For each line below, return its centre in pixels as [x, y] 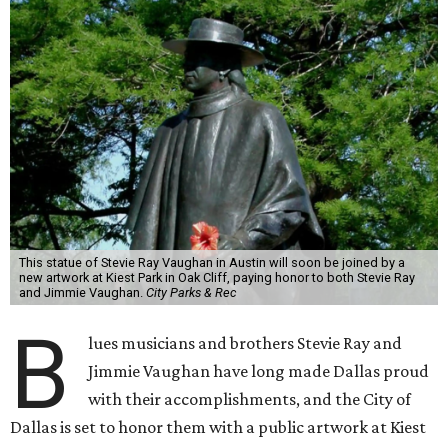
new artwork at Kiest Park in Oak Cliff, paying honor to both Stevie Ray [216, 277]
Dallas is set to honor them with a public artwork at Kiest [218, 427]
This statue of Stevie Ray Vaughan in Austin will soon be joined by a [211, 262]
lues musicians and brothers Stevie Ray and [245, 343]
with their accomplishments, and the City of [250, 399]
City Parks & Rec [191, 292]
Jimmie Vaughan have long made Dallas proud [259, 371]
